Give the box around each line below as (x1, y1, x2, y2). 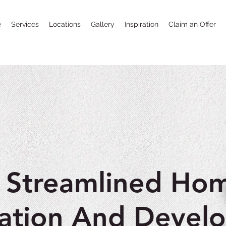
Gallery (91, 20, 115, 28)
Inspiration (125, 20, 158, 28)
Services (11, 20, 39, 28)
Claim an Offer (168, 20, 216, 28)
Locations (49, 20, 81, 28)
